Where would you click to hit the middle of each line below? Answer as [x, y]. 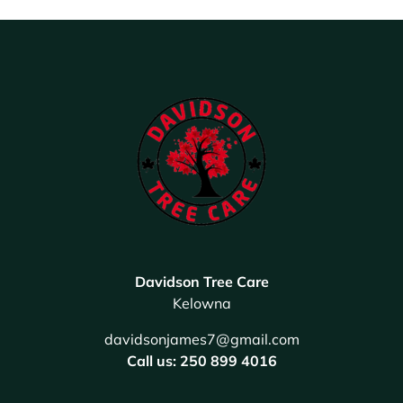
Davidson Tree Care [201, 282]
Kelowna [201, 304]
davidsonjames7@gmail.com [201, 340]
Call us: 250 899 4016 [201, 361]
